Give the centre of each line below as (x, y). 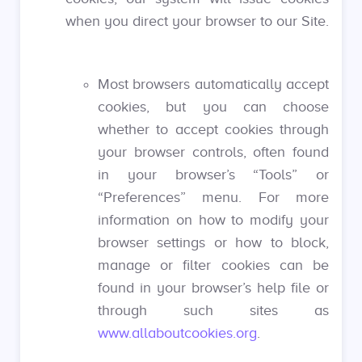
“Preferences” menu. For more (213, 197)
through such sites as (213, 310)
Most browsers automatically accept (213, 84)
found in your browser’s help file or (213, 288)
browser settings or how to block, (213, 242)
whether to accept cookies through (213, 129)
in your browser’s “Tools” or (213, 175)
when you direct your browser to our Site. (197, 21)
